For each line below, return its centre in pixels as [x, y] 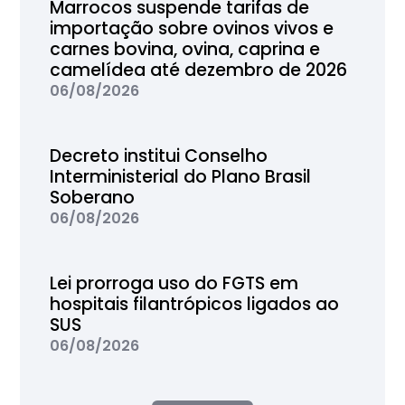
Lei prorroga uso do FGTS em [174, 284]
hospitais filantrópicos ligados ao [194, 305]
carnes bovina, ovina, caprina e [184, 50]
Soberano [92, 198]
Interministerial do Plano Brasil [180, 177]
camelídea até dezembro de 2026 [198, 71]
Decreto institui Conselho [158, 156]
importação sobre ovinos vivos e [191, 29]
